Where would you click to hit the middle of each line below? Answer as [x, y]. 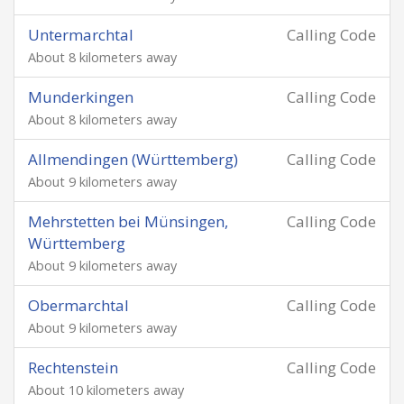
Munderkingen [81, 97]
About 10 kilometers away [106, 390]
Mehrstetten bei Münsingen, [128, 221]
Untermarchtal [81, 35]
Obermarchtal [78, 305]
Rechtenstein [73, 367]
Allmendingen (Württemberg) [133, 159]
